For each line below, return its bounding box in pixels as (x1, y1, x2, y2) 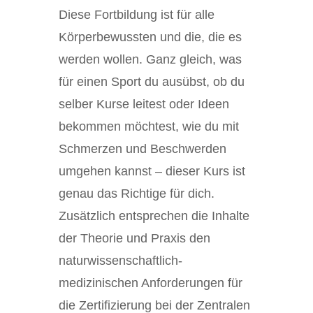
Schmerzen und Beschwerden (59, 142, 226, 156)
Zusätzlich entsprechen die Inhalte (59, 209, 249, 223)
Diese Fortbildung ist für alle (59, 8, 214, 22)
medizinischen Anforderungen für (59, 276, 242, 290)
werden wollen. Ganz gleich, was (59, 52, 242, 66)
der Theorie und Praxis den (59, 231, 210, 245)
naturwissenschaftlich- (59, 254, 182, 268)
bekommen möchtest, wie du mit (59, 119, 239, 133)
